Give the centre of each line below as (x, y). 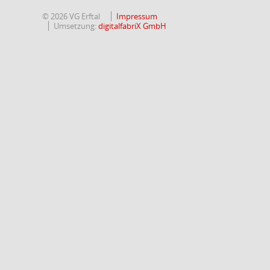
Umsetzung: (76, 26)
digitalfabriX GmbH (132, 26)
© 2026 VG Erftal (71, 16)
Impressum (137, 16)
